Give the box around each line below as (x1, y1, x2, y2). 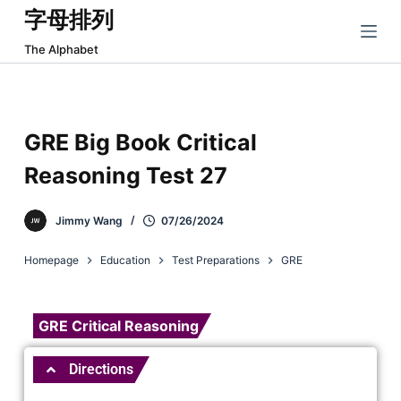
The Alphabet (23, 41, 98, 56)
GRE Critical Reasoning (38, 317, 199, 336)
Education (99, 253, 150, 268)
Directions (68, 361, 133, 379)
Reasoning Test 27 (23, 162, 227, 189)
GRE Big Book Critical (23, 129, 257, 156)
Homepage (23, 253, 79, 268)
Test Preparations (171, 253, 260, 268)
